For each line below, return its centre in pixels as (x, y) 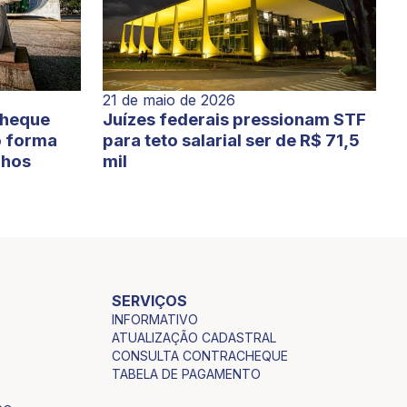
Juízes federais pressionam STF (235, 120)
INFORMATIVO (155, 319)
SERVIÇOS (150, 300)
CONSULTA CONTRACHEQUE (200, 355)
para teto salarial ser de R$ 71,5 (232, 141)
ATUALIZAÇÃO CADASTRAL (194, 337)
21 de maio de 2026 (169, 100)
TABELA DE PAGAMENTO (187, 373)
